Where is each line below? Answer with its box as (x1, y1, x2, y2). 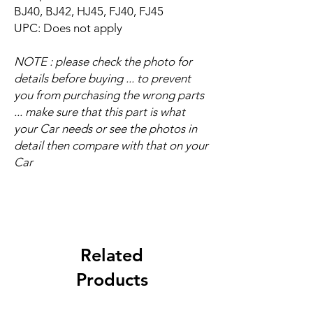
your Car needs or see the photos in (14, 121, 197, 136)
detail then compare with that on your (14, 138, 208, 152)
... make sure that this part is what (14, 104, 185, 119)
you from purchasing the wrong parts (14, 87, 204, 102)
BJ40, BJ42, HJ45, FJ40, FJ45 (14, 3, 163, 18)
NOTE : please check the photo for (14, 54, 192, 68)
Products (75, 268, 148, 290)
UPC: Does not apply (14, 20, 122, 35)
